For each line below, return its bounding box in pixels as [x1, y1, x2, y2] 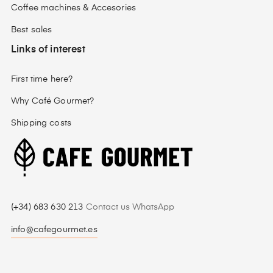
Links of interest [11, 45, 85, 55]
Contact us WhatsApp [85, 203, 174, 211]
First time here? [11, 75, 73, 83]
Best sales [11, 26, 52, 34]
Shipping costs [11, 119, 71, 127]
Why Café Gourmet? [11, 97, 94, 105]
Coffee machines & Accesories [11, 4, 136, 12]
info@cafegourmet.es [11, 225, 97, 234]
